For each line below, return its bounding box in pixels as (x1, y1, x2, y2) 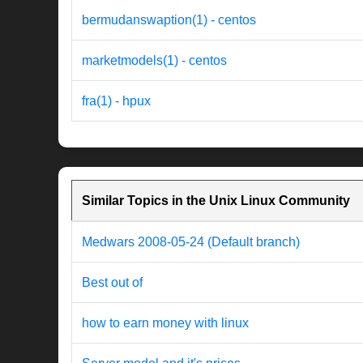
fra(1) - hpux (82, 94, 151, 109)
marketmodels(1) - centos (82, 53, 227, 68)
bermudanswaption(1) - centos (82, 13, 256, 28)
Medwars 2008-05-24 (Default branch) (82, 235, 300, 250)
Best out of (82, 275, 143, 290)
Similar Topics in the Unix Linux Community (82, 194, 350, 208)
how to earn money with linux (82, 316, 249, 331)
